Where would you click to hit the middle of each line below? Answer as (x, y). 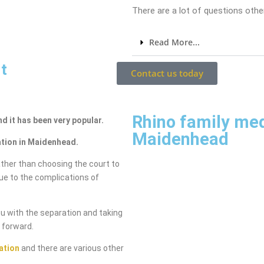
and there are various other (72, 248)
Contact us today (167, 73)
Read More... (174, 42)
